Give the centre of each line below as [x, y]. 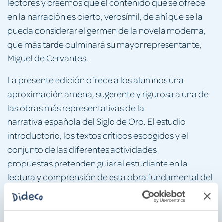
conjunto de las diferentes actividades [82, 149]
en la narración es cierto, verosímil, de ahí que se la [105, 16]
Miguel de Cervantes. [48, 57]
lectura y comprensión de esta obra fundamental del [110, 176]
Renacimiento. [36, 190]
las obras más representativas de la [76, 107]
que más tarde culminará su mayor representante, [105, 44]
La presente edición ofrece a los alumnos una [96, 79]
